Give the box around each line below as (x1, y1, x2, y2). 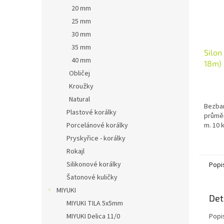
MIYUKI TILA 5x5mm (66, 198, 123, 208)
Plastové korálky (66, 107, 116, 117)
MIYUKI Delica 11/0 (66, 211, 120, 221)
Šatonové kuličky (66, 172, 117, 182)
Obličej (69, 68, 90, 78)
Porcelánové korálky (66, 120, 128, 130)
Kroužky (69, 81, 93, 91)
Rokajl (66, 146, 84, 156)
